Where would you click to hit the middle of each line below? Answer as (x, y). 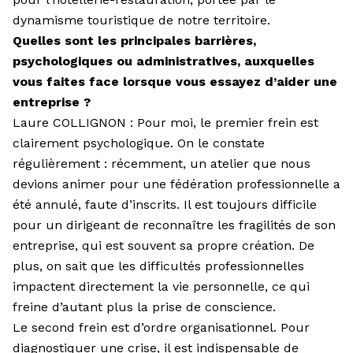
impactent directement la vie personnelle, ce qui (161, 286)
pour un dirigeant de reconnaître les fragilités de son (174, 225)
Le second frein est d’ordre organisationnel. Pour (161, 327)
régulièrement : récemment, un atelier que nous (162, 163)
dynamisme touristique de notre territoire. (141, 20)
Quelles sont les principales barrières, (134, 40)
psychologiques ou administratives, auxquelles (163, 61)
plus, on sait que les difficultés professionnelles (158, 266)
